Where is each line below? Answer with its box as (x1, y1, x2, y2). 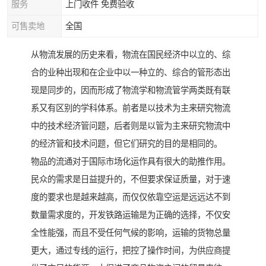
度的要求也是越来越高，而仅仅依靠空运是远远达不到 (31, 192, 230, 202)
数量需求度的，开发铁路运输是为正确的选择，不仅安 (31, 210, 230, 220)
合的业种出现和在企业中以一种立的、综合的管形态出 (31, 68, 230, 78)
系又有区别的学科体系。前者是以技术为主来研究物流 (31, 103, 230, 113)
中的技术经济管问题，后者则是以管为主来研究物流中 (31, 121, 230, 131)
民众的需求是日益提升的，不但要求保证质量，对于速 (31, 175, 230, 185)
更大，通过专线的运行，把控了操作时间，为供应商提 (31, 246, 230, 256)
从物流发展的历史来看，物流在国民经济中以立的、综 (31, 50, 230, 60)
